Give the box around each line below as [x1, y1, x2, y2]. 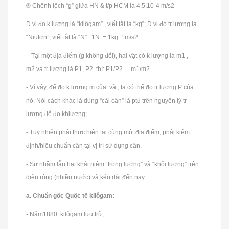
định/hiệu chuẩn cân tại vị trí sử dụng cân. [26, 142, 143, 149]
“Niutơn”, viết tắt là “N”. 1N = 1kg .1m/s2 [26, 33, 140, 41]
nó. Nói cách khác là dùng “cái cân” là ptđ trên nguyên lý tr [26, 97, 187, 104]
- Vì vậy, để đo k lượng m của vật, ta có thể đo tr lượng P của [26, 83, 194, 91]
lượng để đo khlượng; [26, 110, 88, 118]
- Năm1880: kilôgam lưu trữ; [26, 210, 105, 218]
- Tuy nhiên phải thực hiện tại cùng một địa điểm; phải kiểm [26, 128, 190, 136]
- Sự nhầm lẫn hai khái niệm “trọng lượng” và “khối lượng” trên [26, 160, 199, 168]
